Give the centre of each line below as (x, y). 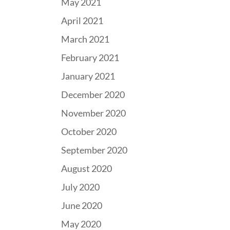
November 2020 (94, 113)
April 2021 (82, 21)
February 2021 (90, 57)
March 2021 (85, 39)
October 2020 (89, 131)
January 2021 (88, 76)
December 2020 (93, 94)
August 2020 (87, 168)
